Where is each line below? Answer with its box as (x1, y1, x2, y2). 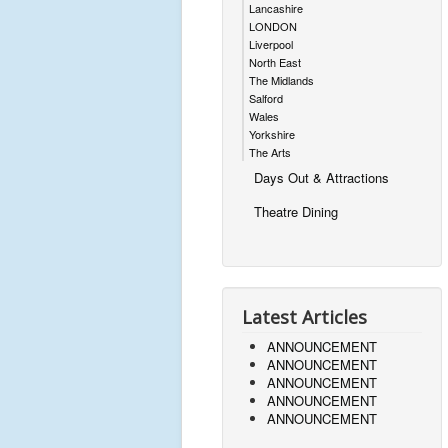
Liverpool (249, 36, 293, 52)
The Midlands (249, 72, 314, 88)
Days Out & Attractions (254, 168, 389, 187)
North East (249, 54, 301, 70)
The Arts (249, 144, 291, 160)
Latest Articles (242, 305, 367, 329)
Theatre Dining (254, 202, 338, 221)
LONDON (249, 18, 297, 34)
